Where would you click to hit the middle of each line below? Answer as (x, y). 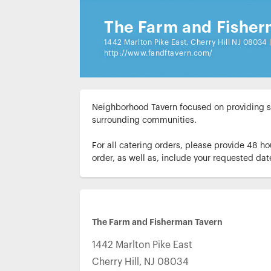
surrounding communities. (144, 120)
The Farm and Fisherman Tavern (157, 222)
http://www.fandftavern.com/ (158, 53)
